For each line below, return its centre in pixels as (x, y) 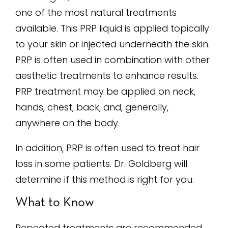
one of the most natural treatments (96, 12)
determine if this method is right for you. (105, 179)
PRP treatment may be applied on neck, (105, 91)
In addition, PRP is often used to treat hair (107, 148)
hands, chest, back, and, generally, (92, 107)
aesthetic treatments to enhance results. (107, 75)
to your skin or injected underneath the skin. (112, 44)
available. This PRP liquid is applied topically (112, 28)
